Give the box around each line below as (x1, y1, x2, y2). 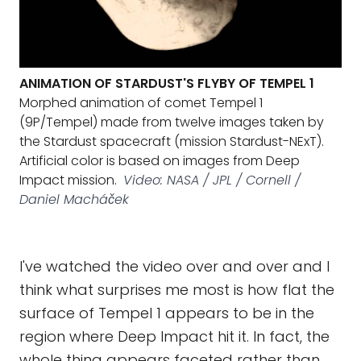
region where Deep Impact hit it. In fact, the (19, 326, 330, 346)
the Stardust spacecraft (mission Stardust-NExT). (19, 132, 324, 151)
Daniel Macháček (19, 190, 129, 209)
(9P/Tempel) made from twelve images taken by (19, 113, 324, 131)
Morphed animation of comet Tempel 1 (19, 93, 263, 112)
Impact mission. (19, 171, 117, 189)
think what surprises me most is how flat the (19, 280, 334, 300)
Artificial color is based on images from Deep (19, 151, 300, 170)
